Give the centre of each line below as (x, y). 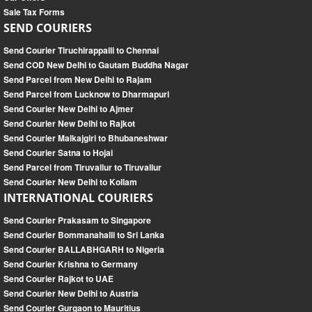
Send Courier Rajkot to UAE (58, 279)
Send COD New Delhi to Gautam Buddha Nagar (96, 65)
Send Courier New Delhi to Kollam (70, 182)
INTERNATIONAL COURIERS (78, 198)
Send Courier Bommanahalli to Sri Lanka (84, 235)
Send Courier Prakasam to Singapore (77, 220)
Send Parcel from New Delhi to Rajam (78, 80)
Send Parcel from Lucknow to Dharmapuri (86, 94)
